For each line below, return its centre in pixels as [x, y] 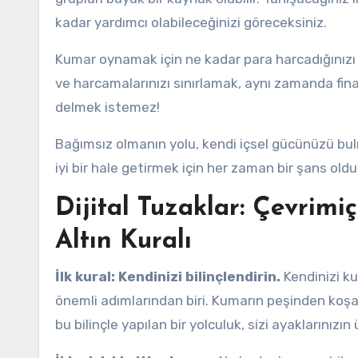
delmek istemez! [107, 107]
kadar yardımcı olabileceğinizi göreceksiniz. [191, 22]
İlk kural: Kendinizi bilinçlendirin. [168, 276]
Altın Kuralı [123, 241]
